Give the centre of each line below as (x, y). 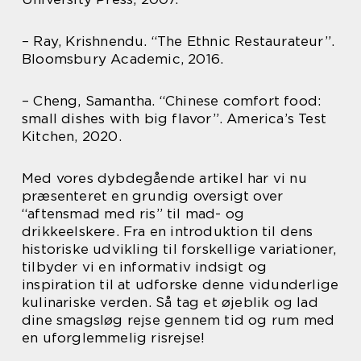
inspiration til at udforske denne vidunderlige (180, 284)
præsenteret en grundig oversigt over (153, 195)
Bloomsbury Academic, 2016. (123, 58)
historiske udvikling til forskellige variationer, (179, 249)
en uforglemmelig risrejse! (114, 337)
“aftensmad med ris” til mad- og (133, 213)
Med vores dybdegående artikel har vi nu (164, 178)
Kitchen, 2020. (72, 136)
